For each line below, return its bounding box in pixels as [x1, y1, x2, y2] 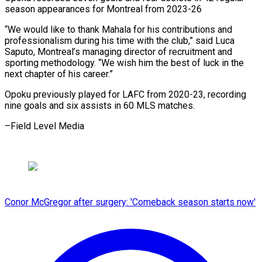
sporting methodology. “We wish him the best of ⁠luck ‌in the [5, 57, 244, 68]
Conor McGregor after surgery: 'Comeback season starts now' [5, 196, 256, 208]
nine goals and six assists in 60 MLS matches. [5, 99, 195, 111]
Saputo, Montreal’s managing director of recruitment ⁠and [5, 46, 232, 57]
